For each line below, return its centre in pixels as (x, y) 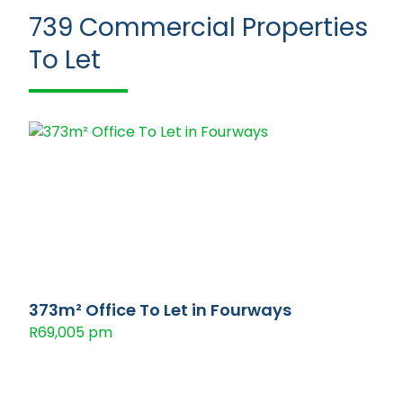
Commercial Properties (224, 27)
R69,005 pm (71, 332)
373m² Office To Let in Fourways (160, 310)
